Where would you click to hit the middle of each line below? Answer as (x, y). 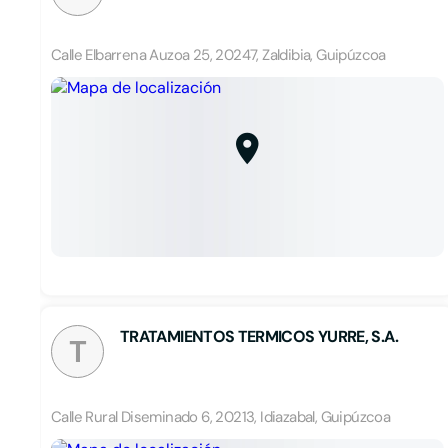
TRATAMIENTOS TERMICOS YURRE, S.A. (259, 336)
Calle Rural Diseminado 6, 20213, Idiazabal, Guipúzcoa (221, 417)
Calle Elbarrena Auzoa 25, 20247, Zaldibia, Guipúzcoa (218, 55)
